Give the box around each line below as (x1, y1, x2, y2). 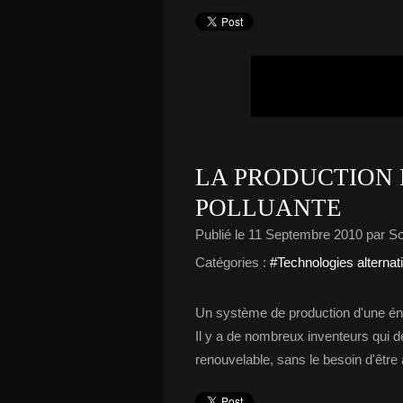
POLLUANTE (195, 194, 342, 221)
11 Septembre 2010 (248, 227, 363, 242)
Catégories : (195, 255, 266, 270)
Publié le (195, 227, 248, 242)
